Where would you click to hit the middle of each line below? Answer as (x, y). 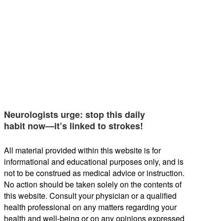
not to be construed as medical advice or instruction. (94, 173)
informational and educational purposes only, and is (94, 162)
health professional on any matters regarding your (90, 207)
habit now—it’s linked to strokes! (74, 126)
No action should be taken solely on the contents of (93, 184)
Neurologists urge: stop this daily (74, 115)
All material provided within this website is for (82, 150)
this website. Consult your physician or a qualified (90, 196)
